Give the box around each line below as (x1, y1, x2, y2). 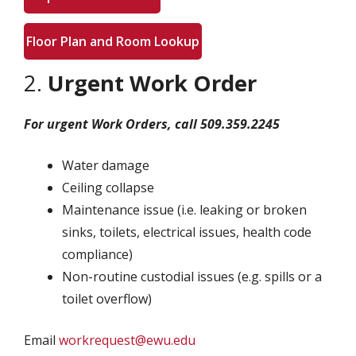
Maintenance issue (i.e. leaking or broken (62, 201, 307, 219)
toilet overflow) (62, 290, 152, 308)
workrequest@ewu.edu (59, 331, 195, 349)
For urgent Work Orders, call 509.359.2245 (24, 115, 280, 133)
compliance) (62, 246, 133, 263)
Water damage (62, 157, 149, 174)
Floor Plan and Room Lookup (26, 33, 199, 50)
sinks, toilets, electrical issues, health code (62, 223, 311, 241)
